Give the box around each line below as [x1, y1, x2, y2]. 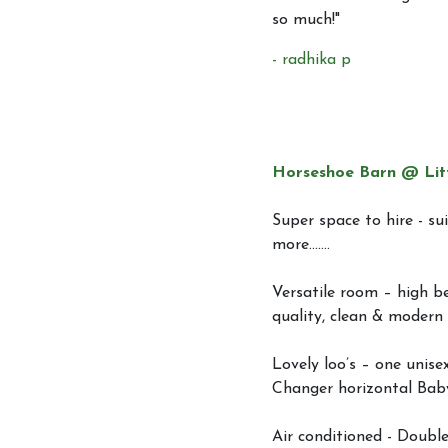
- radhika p [272, 52, 351, 69]
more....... [272, 237, 330, 254]
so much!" [272, 12, 340, 29]
